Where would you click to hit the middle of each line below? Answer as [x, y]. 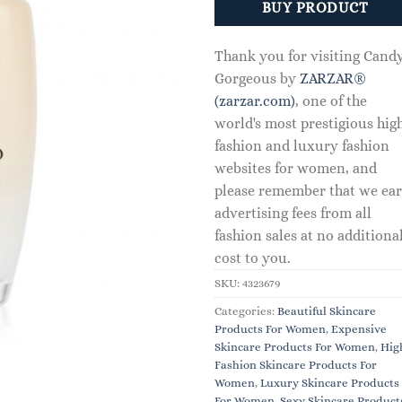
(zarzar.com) [255, 100]
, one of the [331, 100]
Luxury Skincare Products [330, 382]
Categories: [246, 310]
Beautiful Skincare [327, 310]
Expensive [359, 328]
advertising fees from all [293, 213]
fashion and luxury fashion [302, 145]
